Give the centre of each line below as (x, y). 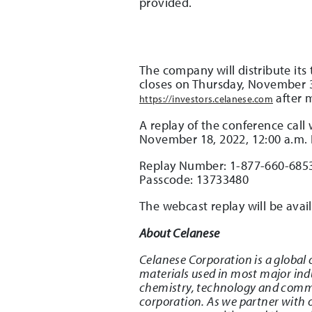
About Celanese (180, 233)
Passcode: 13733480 (194, 179)
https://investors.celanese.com (206, 99)
